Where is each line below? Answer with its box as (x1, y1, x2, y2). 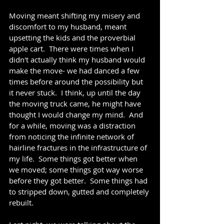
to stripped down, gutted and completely (9, 186, 151, 196)
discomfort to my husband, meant (9, 21, 128, 31)
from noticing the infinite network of (9, 131, 136, 141)
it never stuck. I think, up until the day (9, 87, 142, 97)
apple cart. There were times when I (9, 43, 135, 53)
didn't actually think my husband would (9, 54, 147, 64)
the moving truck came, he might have (9, 98, 143, 108)
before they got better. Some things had (9, 175, 149, 185)
